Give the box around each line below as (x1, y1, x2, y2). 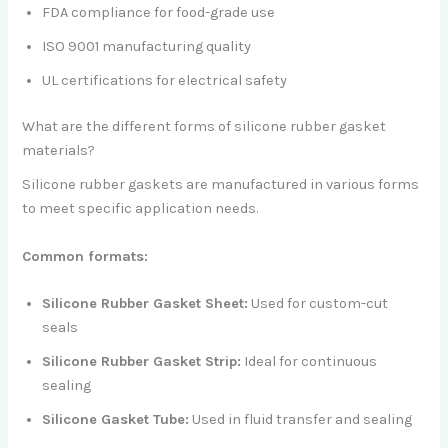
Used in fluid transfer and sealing (189, 410, 413, 428)
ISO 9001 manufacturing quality (42, 38, 252, 56)
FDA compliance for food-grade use (42, 4, 276, 22)
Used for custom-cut (248, 294, 389, 312)
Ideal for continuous (241, 352, 378, 370)
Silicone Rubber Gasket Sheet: (42, 294, 249, 312)
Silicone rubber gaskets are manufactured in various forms (22, 176, 420, 194)
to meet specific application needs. (22, 200, 259, 218)
